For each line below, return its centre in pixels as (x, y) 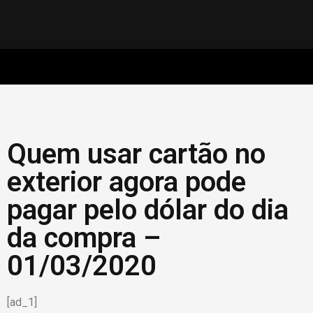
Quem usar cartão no (136, 154)
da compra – (84, 238)
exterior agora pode (126, 182)
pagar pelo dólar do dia (148, 210)
